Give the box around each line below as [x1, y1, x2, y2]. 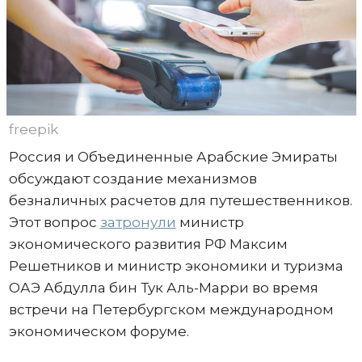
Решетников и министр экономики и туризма [8, 257, 343, 274]
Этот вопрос [8, 213, 100, 230]
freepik [8, 120, 58, 137]
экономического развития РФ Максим [8, 235, 288, 252]
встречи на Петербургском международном [8, 301, 334, 318]
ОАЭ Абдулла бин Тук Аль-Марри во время [8, 279, 318, 296]
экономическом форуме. [8, 322, 189, 339]
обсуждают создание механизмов [8, 170, 257, 187]
